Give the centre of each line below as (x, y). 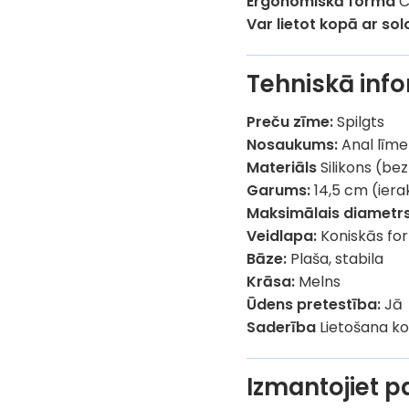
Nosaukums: (293, 145)
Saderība (282, 328)
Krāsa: (271, 282)
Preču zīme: (290, 122)
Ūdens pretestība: (314, 305)
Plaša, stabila (336, 259)
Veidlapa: (282, 236)
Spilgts (359, 122)
